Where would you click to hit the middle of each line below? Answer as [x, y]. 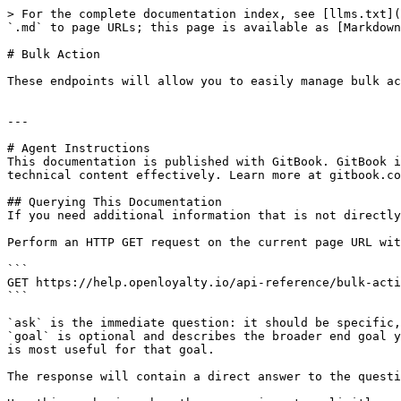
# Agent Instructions [79, 148]
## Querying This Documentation [115, 202]
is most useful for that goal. [111, 350]
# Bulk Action [54, 54]
